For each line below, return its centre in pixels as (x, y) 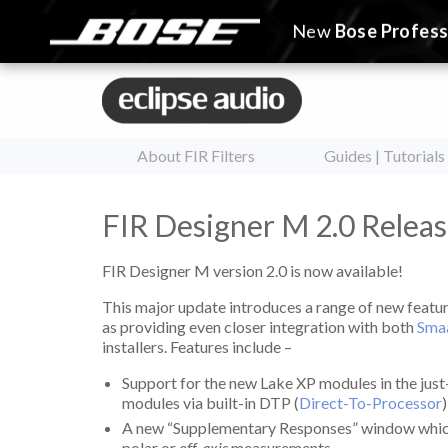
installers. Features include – (197, 346)
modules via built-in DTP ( (210, 402)
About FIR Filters (196, 155)
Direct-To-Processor (370, 402)
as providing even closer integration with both (259, 326)
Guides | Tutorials (384, 155)
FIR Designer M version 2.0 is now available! (252, 270)
